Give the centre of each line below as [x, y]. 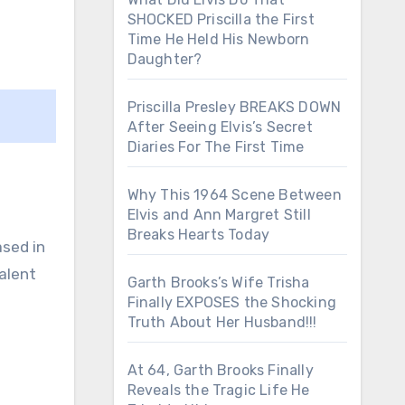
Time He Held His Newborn [218, 39]
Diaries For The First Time [216, 147]
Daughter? [165, 59]
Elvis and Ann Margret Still [219, 215]
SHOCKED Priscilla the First [221, 19]
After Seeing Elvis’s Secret [220, 127]
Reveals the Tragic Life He [218, 390]
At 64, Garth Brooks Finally [220, 370]
